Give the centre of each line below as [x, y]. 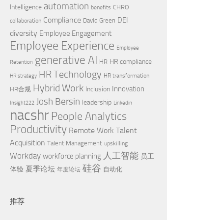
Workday [25, 156]
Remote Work [91, 130]
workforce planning [72, 156]
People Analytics [89, 116]
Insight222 [22, 103]
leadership [97, 102]
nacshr [29, 115]
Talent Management [75, 143]
